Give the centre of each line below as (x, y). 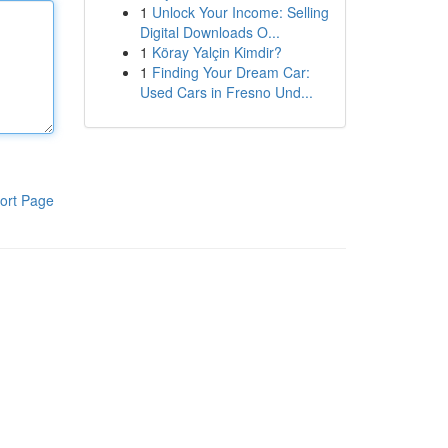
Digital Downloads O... (209, 32)
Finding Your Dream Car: (230, 72)
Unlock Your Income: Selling (240, 12)
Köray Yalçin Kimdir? (216, 52)
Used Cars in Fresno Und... (226, 92)
